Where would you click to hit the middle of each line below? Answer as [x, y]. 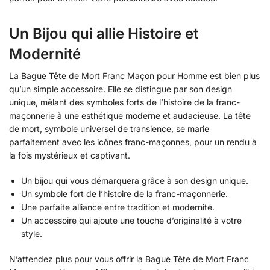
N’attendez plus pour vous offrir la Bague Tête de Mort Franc [129, 259]
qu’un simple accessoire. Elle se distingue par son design [121, 89]
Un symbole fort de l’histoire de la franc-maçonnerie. [124, 193]
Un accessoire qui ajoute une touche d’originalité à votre [131, 220]
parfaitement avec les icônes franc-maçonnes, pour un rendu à [133, 142]
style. [32, 233]
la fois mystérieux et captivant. [70, 155]
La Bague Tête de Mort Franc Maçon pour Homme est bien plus [134, 76]
